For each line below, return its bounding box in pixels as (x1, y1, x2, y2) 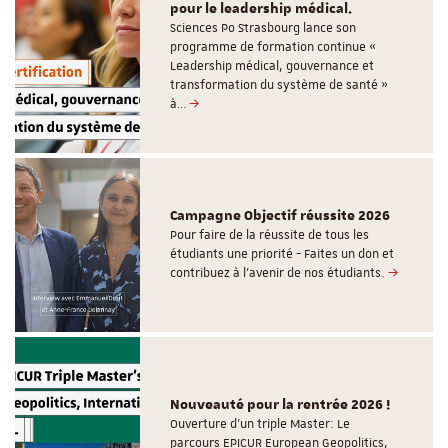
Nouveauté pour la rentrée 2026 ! (170, 395, 391, 414)
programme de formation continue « (170, 38, 377, 55)
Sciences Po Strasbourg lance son (170, 19, 357, 36)
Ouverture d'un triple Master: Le (170, 415, 351, 432)
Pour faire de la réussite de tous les (170, 227, 370, 244)
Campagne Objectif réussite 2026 (170, 207, 391, 226)
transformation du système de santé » (170, 76, 389, 93)
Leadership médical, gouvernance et (170, 57, 375, 74)
